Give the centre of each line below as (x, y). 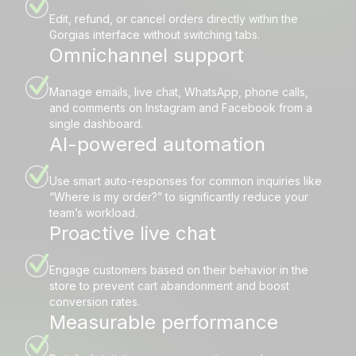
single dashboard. (96, 124)
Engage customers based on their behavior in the (179, 270)
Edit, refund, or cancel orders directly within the (174, 19)
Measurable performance (164, 323)
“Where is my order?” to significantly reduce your (179, 197)
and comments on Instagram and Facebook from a (181, 108)
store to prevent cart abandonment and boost (169, 286)
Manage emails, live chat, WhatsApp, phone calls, (179, 92)
